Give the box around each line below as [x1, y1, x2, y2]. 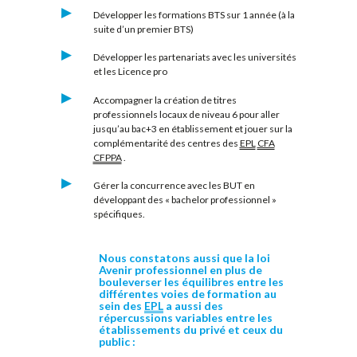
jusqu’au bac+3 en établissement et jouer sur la [92, 122, 292, 135]
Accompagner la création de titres [92, 93, 237, 106]
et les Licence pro [92, 65, 167, 78]
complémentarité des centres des [92, 136, 240, 149]
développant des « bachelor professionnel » [92, 193, 277, 206]
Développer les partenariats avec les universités [92, 51, 296, 64]
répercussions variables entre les [99, 311, 273, 325]
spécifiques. [92, 207, 145, 220]
